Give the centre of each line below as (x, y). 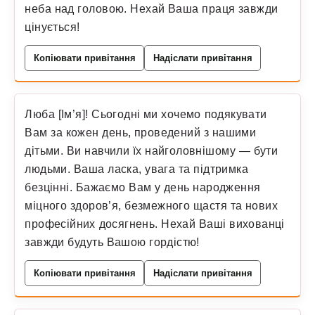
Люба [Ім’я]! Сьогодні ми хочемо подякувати (146, 114)
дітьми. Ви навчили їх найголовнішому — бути (152, 150)
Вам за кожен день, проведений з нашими (141, 132)
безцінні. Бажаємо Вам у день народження (143, 187)
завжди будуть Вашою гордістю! (112, 242)
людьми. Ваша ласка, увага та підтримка (136, 168)
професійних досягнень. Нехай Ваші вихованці (155, 223)
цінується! (52, 26)
